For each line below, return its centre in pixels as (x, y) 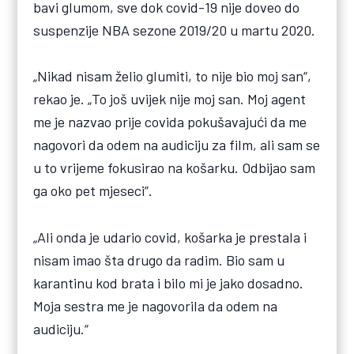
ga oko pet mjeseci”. (93, 191)
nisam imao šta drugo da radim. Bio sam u (159, 260)
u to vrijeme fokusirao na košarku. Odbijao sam (175, 168)
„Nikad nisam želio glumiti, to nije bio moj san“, (173, 76)
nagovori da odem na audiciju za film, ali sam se (177, 145)
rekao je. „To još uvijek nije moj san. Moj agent (170, 99)
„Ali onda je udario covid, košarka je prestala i (170, 237)
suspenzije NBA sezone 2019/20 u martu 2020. (175, 30)
